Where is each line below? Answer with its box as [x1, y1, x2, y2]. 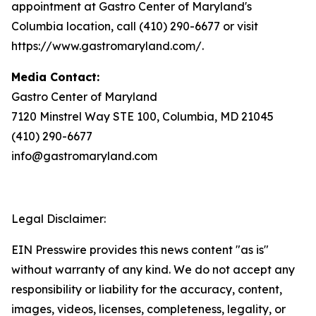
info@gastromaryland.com [11, 149, 157, 163]
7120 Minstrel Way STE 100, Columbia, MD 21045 [11, 109, 274, 123]
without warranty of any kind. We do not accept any [11, 262, 295, 276]
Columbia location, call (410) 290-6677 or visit [11, 19, 258, 33]
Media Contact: [11, 70, 99, 84]
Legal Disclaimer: [11, 212, 106, 226]
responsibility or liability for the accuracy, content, [11, 282, 282, 296]
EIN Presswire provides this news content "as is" [11, 243, 269, 257]
